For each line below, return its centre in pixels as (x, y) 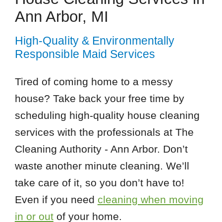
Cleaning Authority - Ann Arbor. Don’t (101, 149)
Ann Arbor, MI (61, 16)
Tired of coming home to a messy (94, 81)
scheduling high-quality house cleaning (107, 115)
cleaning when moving (150, 199)
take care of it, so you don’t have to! (99, 182)
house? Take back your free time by (99, 98)
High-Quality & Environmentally (95, 41)
